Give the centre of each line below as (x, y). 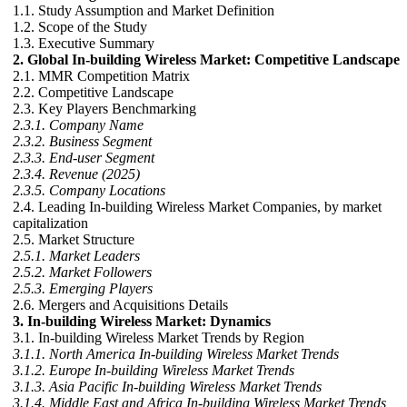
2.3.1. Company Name (78, 125)
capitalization (50, 223)
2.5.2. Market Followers (82, 273)
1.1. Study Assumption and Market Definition (144, 11)
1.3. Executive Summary (84, 44)
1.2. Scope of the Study (80, 27)
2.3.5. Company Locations (89, 191)
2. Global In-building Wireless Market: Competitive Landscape (206, 60)
